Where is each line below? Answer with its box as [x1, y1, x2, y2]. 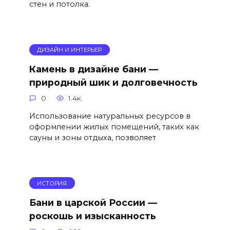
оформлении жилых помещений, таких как [29, 122, 199, 131]
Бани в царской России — [29, 197, 157, 208]
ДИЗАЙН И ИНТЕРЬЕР [37, 46, 102, 53]
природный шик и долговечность [29, 76, 198, 88]
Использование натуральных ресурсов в [29, 111, 190, 121]
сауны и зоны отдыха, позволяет [29, 132, 156, 142]
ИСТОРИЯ [37, 179, 67, 187]
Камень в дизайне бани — [29, 63, 158, 74]
